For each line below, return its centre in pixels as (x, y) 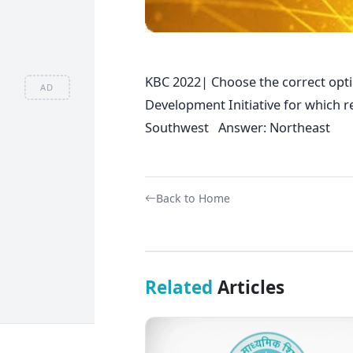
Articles (248, 287)
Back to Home (193, 198)
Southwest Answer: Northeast (237, 127)
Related (178, 287)
